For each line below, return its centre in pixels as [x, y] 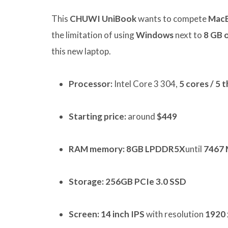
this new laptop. [81, 51]
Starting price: [97, 117]
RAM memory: [97, 149]
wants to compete [172, 19]
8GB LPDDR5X [156, 149]
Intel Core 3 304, [146, 84]
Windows [155, 35]
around [141, 117]
